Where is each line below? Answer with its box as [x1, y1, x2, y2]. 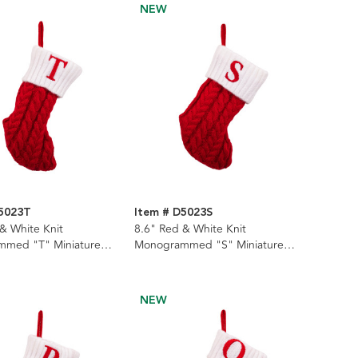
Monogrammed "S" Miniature [133, 236, 284, 253]
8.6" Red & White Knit [133, 220, 246, 237]
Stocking [133, 252, 178, 269]
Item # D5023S [133, 203, 213, 221]
